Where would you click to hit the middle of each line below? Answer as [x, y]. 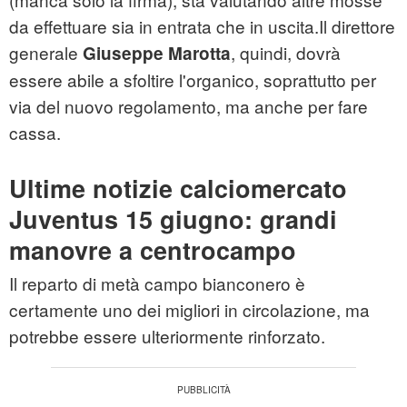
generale [46, 53]
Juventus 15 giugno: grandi [173, 219]
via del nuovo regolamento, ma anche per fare [189, 106]
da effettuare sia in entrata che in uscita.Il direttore [202, 26]
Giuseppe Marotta [157, 54]
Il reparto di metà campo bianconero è [157, 283]
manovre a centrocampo [153, 250]
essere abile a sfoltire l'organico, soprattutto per [193, 80]
